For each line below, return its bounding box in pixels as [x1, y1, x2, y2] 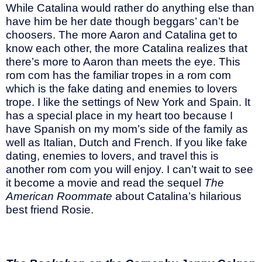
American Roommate [6, 190, 115, 203]
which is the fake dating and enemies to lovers [6, 82, 237, 95]
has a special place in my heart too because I [6, 109, 233, 122]
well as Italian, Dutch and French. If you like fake [6, 136, 247, 149]
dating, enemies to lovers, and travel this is [6, 150, 219, 163]
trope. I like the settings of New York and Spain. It [6, 96, 250, 109]
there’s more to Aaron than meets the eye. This [6, 56, 240, 68]
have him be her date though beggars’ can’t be [6, 15, 239, 28]
